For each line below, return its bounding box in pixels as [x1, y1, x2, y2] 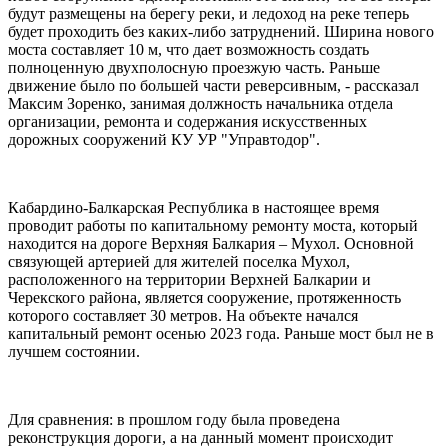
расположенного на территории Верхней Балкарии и [8, 270, 371, 288]
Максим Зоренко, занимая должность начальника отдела [8, 94, 393, 112]
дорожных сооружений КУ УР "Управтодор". [8, 130, 320, 148]
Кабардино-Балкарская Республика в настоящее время [8, 198, 379, 216]
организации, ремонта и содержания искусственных [8, 112, 367, 130]
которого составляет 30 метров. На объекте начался [8, 306, 358, 324]
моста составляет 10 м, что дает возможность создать [8, 40, 369, 58]
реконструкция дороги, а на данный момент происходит [8, 428, 393, 446]
